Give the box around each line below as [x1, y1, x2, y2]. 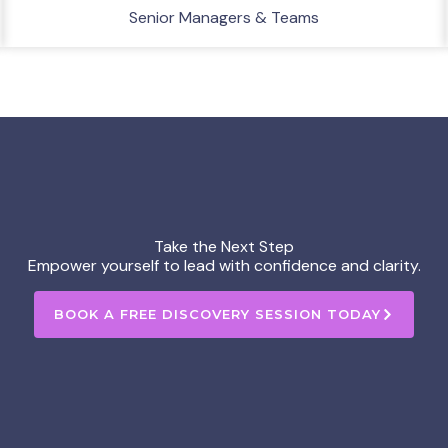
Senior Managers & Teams [128, 7, 319, 28]
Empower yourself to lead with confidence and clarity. [27, 255, 421, 276]
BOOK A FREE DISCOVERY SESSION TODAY [54, 306, 381, 322]
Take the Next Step [154, 236, 294, 257]
